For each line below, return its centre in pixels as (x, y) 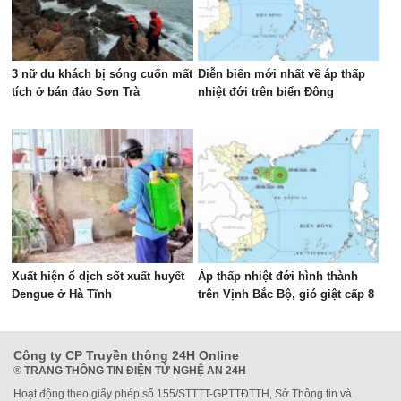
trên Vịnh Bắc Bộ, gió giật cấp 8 (286, 294)
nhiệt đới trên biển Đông (265, 92)
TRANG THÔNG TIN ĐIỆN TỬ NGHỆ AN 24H (135, 371)
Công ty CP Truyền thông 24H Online (126, 355)
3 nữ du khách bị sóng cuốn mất (102, 74)
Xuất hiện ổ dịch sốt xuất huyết (98, 276)
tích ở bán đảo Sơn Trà (76, 92)
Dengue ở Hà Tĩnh (62, 294)
